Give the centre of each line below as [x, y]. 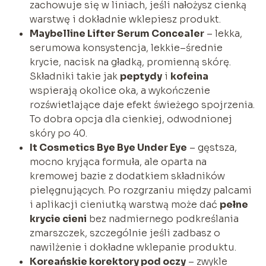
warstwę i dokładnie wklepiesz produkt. [125, 19]
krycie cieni [58, 218]
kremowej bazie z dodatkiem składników [127, 176]
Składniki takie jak [75, 76]
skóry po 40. [58, 133]
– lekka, [223, 33]
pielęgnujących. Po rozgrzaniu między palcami [140, 190]
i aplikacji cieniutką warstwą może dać [124, 204]
